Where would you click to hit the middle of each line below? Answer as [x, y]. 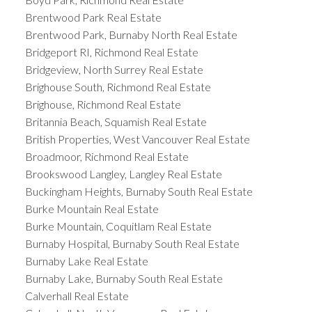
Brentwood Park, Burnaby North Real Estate [131, 35]
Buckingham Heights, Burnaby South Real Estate [139, 192]
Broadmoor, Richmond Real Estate [107, 157]
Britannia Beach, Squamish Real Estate [116, 122]
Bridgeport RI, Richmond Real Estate [111, 52]
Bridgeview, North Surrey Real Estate [114, 70]
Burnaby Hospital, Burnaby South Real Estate [132, 244]
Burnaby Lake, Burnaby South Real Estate [124, 279]
